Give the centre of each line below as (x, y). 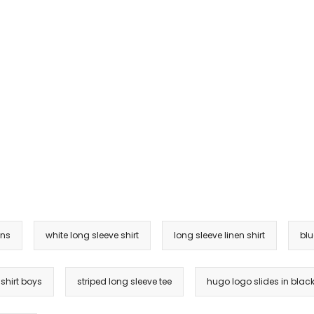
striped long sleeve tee (124, 282)
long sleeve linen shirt (219, 235)
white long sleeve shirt (92, 235)
